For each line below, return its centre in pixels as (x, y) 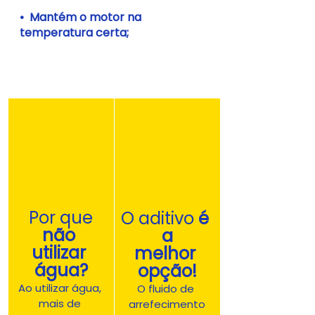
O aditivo (160, 219)
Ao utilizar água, (61, 288)
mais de (61, 303)
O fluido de (167, 289)
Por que (61, 217)
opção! (167, 271)
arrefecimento (167, 304)
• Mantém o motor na (82, 17)
